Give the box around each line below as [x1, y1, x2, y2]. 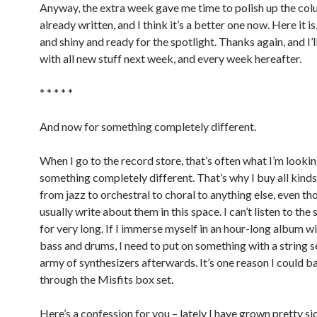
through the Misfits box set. [40, 272, 173, 287]
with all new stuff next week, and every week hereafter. [40, 52, 301, 66]
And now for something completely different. [40, 120, 256, 134]
